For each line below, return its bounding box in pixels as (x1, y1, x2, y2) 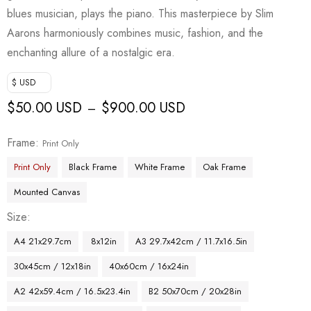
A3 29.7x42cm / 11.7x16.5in (135, 234, 247, 248)
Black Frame (69, 160, 117, 174)
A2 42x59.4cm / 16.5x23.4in (14, 284, 131, 298)
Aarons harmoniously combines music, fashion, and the (7, 24, 263, 41)
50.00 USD (15, 97, 82, 118)
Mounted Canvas (14, 185, 80, 199)
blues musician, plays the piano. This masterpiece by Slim (7, 5, 274, 22)
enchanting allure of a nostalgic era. (7, 44, 175, 60)
